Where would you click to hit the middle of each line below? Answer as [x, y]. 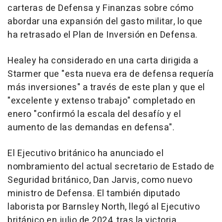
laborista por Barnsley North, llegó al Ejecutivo [104, 207]
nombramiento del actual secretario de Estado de [111, 167]
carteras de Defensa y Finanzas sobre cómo [101, 8]
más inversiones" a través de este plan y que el [106, 88]
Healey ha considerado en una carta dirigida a [103, 61]
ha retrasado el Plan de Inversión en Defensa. [103, 35]
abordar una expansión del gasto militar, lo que [105, 22]
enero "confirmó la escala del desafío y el [94, 114]
